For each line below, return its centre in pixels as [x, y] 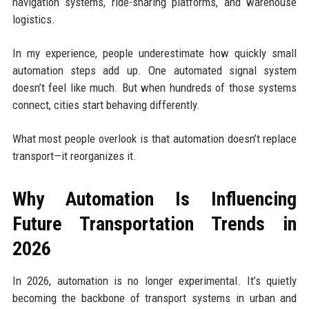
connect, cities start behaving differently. [106, 104]
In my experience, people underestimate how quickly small [154, 53]
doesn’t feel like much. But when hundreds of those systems [154, 87]
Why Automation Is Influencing [154, 199]
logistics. [33, 19]
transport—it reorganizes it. [74, 156]
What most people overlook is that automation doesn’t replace [154, 138]
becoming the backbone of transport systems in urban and [154, 298]
